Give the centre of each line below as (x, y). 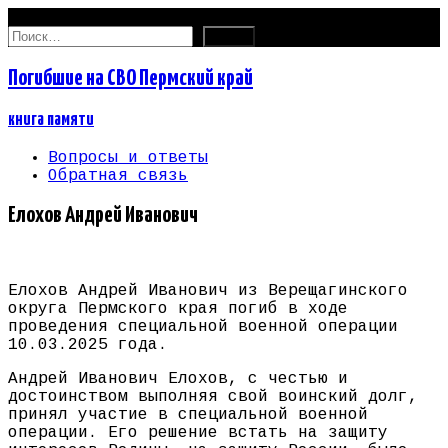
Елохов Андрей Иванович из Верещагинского (208, 291)
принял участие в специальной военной (188, 415)
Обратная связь (118, 175)
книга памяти (51, 119)
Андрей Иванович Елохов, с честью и (178, 379)
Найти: (37, 34)
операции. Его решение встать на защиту (198, 433)
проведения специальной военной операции (203, 327)
